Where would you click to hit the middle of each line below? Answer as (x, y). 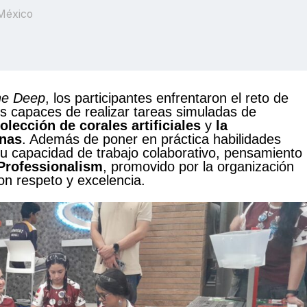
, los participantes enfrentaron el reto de (167, 98)
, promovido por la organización (198, 166)
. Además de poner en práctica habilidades (151, 139)
